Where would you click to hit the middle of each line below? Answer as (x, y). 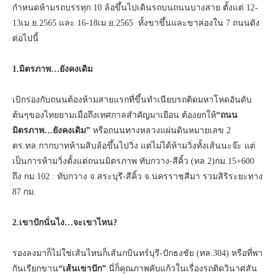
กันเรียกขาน (35, 268)
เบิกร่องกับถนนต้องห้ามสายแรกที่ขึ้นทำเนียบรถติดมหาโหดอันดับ (132, 99)
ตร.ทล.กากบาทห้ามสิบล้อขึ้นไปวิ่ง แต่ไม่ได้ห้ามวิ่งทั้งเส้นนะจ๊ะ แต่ (134, 145)
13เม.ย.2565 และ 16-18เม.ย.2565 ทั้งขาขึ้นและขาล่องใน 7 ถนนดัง (136, 23)
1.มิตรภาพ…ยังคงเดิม (52, 69)
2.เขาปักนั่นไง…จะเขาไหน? (65, 222)
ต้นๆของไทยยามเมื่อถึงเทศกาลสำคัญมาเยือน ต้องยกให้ (114, 115)
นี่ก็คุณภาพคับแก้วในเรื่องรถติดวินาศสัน (182, 268)
